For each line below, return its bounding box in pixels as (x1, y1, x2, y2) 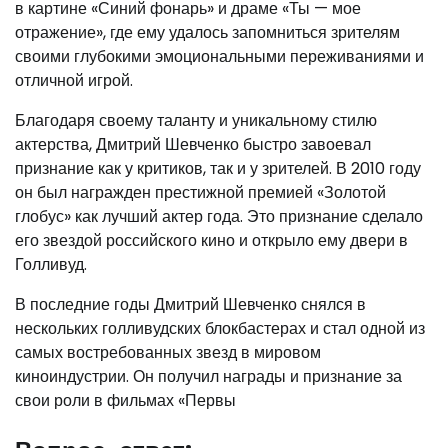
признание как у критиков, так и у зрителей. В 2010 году (15, 157, 421, 181)
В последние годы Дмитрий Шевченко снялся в (15, 293, 366, 317)
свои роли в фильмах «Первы (15, 389, 236, 413)
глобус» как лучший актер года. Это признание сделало (15, 205, 423, 229)
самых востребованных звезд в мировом (15, 341, 321, 365)
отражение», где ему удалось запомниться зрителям (15, 21, 400, 45)
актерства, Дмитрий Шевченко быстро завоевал (15, 133, 371, 157)
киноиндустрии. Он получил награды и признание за (15, 365, 402, 389)
